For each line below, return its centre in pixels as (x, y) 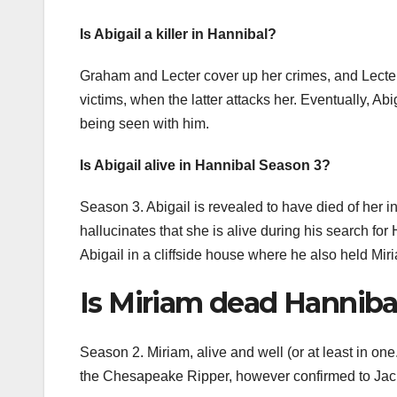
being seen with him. (144, 123)
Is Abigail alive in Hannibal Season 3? (205, 165)
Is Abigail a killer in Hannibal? (178, 34)
